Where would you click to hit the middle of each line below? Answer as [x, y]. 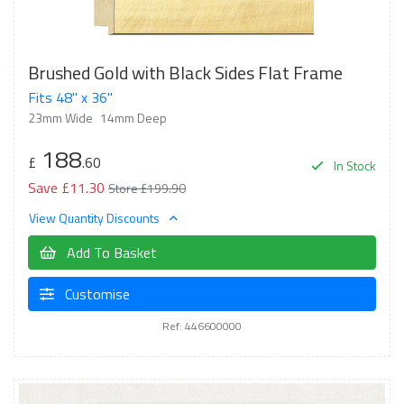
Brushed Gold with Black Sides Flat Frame [185, 72]
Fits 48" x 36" [70, 97]
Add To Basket [110, 252]
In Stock [353, 165]
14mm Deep [133, 117]
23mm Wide [60, 117]
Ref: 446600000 [202, 326]
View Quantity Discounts [96, 218]
